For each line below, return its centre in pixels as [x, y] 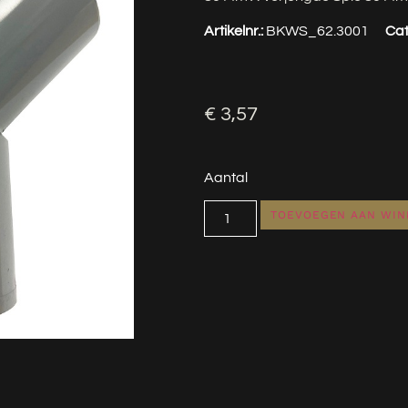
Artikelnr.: [235, 31]
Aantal [226, 177]
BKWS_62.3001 [317, 31]
